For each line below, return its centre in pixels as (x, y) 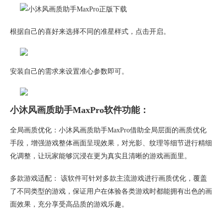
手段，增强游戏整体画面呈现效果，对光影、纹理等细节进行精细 (111, 143)
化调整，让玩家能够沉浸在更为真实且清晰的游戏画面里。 (101, 156)
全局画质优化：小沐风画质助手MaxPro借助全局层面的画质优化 (108, 130)
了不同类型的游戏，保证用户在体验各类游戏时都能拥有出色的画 (111, 191)
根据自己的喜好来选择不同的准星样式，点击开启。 (90, 31)
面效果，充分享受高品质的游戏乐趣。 (69, 204)
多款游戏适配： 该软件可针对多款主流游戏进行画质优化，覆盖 (109, 178)
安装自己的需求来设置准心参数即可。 (69, 71)
